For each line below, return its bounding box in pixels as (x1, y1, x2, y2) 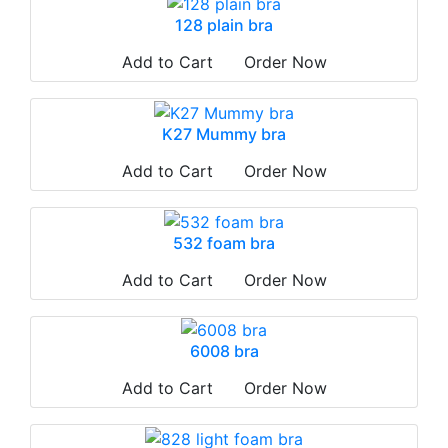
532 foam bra (173, 232, 275, 253)
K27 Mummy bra (162, 124, 286, 145)
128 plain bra (175, 15, 273, 36)
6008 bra (189, 341, 259, 362)
